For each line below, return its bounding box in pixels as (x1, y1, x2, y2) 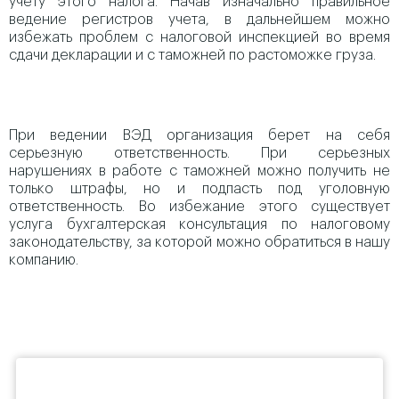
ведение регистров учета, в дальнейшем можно (9, 12, 390, 27)
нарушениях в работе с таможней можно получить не (9, 164, 390, 178)
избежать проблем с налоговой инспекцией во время (9, 30, 390, 45)
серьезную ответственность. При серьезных (9, 146, 390, 160)
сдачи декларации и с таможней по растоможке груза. (9, 48, 376, 62)
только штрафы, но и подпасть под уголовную (9, 182, 390, 196)
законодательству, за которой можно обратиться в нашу (9, 235, 390, 249)
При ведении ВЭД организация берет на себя (9, 128, 390, 142)
